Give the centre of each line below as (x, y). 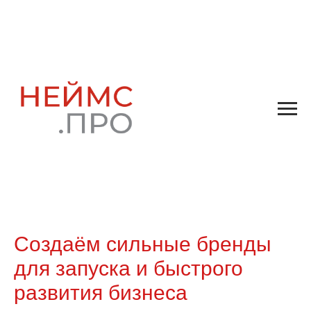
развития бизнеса (101, 292)
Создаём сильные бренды (143, 244)
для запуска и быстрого (128, 268)
